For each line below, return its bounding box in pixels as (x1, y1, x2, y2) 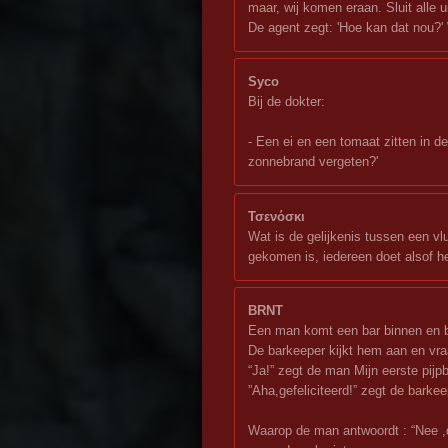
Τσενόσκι (248, 208, 305, 224)
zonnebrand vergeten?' (248, 154, 378, 170)
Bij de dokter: (248, 94, 325, 110)
